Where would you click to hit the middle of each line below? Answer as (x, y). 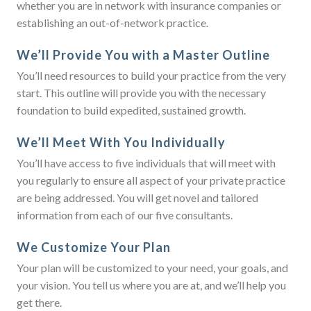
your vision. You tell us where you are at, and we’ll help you (151, 285)
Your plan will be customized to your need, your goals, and (152, 268)
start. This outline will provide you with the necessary (141, 93)
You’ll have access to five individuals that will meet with (146, 163)
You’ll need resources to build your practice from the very (151, 76)
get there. (40, 303)
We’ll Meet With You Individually (121, 143)
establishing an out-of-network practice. (114, 23)
